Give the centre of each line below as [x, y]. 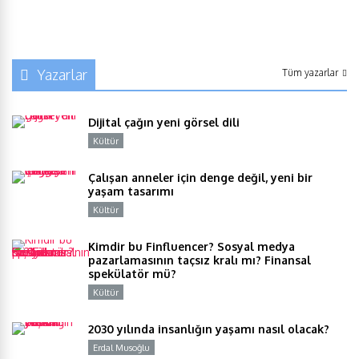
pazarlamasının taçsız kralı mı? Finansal [200, 260]
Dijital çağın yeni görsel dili [164, 122]
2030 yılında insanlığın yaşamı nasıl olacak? [209, 329]
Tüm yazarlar [310, 73]
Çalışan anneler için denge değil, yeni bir [200, 177]
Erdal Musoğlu [121, 348]
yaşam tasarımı [131, 191]
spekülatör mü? [134, 274]
